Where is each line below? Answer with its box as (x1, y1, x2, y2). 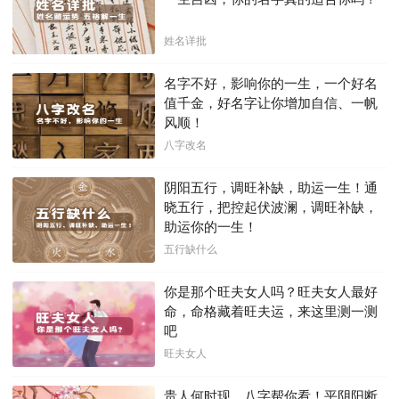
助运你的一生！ (164, 217, 257, 235)
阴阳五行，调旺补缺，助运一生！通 (164, 178, 378, 196)
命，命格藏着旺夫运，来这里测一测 (164, 302, 378, 320)
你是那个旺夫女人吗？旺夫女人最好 (164, 282, 378, 300)
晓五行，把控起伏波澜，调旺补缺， (164, 198, 378, 216)
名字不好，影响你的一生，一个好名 (164, 74, 378, 92)
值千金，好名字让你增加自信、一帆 (164, 94, 378, 111)
